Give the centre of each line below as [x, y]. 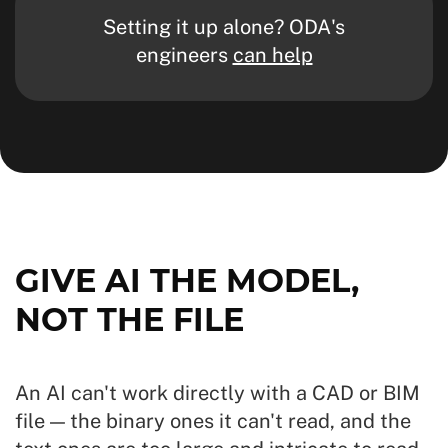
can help [272, 55]
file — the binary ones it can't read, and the [213, 421]
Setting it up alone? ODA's [224, 27]
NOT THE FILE [129, 319]
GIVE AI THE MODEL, [187, 280]
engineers [184, 55]
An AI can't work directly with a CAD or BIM [217, 393]
